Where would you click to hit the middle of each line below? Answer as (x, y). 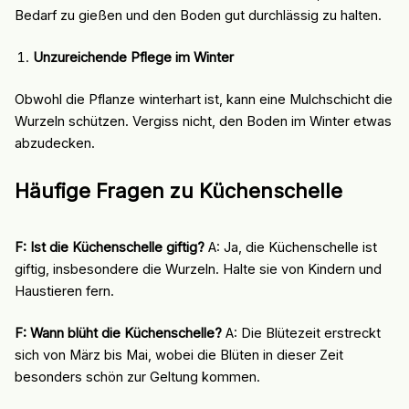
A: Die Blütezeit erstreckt (301, 334)
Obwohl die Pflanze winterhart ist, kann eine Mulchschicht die (203, 99)
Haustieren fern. (64, 292)
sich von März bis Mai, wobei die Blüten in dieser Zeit (178, 356)
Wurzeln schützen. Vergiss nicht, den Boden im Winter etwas (203, 121)
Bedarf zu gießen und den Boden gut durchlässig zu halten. (198, 15)
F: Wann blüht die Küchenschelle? (118, 334)
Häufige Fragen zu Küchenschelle (178, 190)
